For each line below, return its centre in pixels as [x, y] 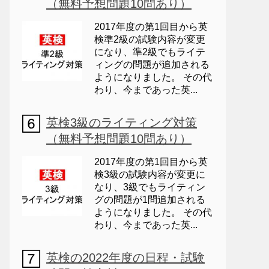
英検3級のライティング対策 [122, 122]
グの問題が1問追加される [150, 200]
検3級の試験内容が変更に [150, 174]
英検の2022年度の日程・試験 [125, 258]
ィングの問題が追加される [152, 65]
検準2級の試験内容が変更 [150, 39]
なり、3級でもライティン [150, 187]
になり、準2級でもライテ [150, 52]
